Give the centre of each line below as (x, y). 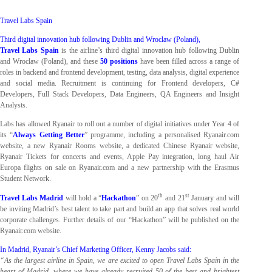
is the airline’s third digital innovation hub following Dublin (149, 51)
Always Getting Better (49, 135)
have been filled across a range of (189, 62)
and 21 (174, 198)
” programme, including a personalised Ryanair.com (162, 135)
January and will (214, 198)
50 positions (119, 62)
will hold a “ (83, 198)
